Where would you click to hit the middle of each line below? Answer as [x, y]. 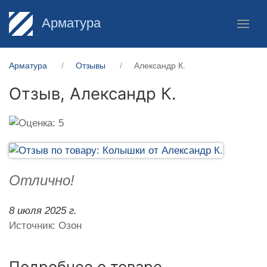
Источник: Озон [45, 225]
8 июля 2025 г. [43, 210]
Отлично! [42, 180]
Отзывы [91, 66]
